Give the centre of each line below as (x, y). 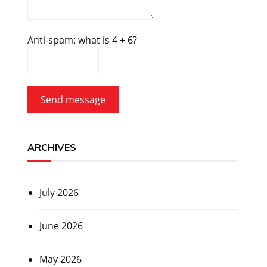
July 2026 (59, 193)
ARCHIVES (52, 148)
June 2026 (61, 226)
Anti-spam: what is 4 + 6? (82, 40)
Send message (73, 100)
